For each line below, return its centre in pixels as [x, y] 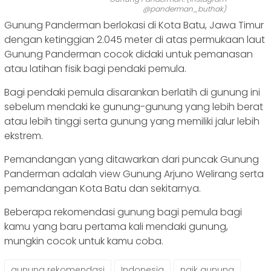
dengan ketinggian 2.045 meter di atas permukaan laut [135, 40]
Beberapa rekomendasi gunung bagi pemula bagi [123, 212]
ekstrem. [24, 136]
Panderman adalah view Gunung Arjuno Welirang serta [134, 174]
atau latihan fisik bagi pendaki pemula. [95, 69]
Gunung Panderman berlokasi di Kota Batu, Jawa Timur [134, 25]
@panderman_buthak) [184, 9]
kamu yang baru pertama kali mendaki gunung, [116, 227]
